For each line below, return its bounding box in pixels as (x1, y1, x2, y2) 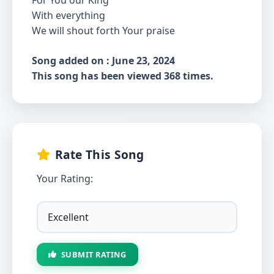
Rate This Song (54, 146, 144, 163)
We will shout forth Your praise (32, 24, 177, 37)
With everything (32, 9, 108, 22)
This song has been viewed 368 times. (32, 69, 213, 83)
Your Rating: (37, 172, 93, 185)
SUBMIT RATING (61, 248, 127, 260)
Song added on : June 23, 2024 (32, 54, 175, 67)
